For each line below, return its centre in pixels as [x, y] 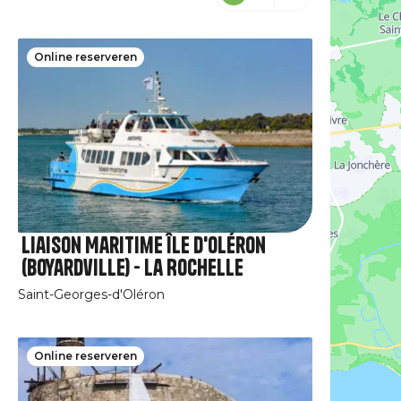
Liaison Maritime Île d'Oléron [144, 245]
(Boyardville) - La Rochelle [133, 267]
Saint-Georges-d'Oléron [92, 294]
